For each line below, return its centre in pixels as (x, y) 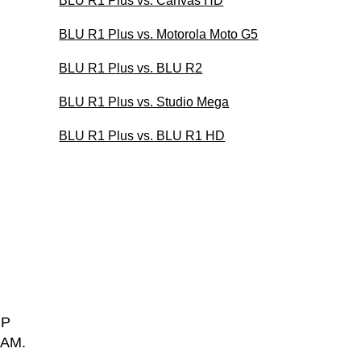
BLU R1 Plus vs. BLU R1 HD (142, 135)
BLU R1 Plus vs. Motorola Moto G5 (159, 34)
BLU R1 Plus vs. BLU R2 (131, 68)
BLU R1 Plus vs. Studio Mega (144, 102)
